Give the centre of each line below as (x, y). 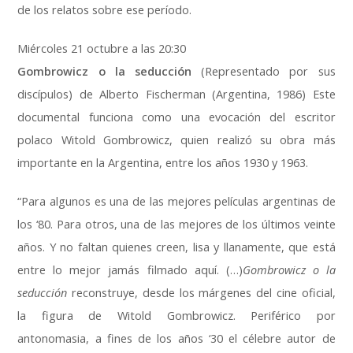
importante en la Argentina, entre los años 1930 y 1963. (163, 163)
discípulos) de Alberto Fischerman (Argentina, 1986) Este (176, 95)
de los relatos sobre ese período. (105, 10)
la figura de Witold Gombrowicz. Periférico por (176, 316)
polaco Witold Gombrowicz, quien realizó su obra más (176, 140)
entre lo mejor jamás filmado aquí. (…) (130, 270)
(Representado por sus (264, 72)
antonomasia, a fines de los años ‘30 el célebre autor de (176, 339)
